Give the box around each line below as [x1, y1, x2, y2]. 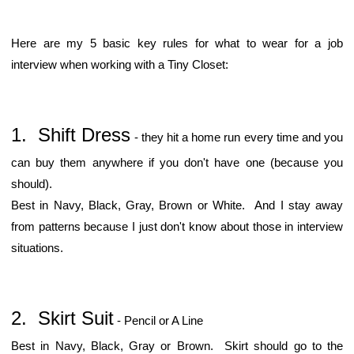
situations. [11, 240, 63, 254]
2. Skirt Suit [11, 307, 114, 329]
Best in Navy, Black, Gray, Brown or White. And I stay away [11, 198, 343, 212]
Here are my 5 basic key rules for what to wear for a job [11, 36, 343, 50]
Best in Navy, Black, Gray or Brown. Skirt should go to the [11, 338, 343, 352]
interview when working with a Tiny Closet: [11, 57, 228, 71]
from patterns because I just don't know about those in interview [11, 219, 343, 233]
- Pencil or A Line [114, 313, 203, 327]
